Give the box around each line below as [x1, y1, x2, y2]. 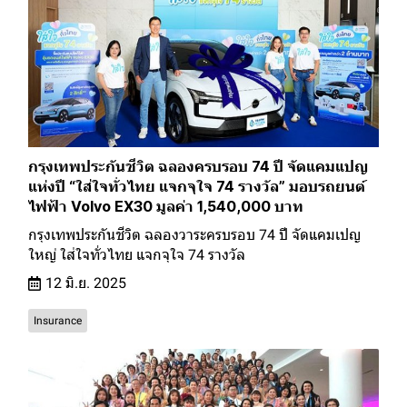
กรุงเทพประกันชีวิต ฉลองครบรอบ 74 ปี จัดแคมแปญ [28, 156, 368, 175]
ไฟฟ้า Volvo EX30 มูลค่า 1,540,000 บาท [28, 196, 303, 215]
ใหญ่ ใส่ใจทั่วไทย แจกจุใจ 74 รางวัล [28, 245, 245, 263]
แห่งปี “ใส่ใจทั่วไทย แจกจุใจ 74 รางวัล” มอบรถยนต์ [28, 176, 365, 195]
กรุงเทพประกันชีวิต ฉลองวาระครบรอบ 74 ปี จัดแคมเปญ [28, 225, 361, 243]
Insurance [34, 313, 82, 327]
